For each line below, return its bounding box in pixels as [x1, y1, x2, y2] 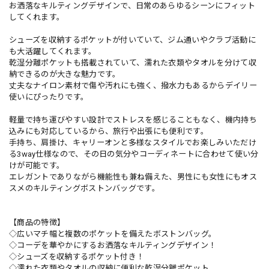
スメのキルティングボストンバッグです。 [9, 183, 160, 193]
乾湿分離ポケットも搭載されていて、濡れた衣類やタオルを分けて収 [9, 58, 256, 67]
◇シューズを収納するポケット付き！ [9, 252, 145, 261]
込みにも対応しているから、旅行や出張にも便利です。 [9, 126, 209, 136]
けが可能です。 [9, 160, 65, 170]
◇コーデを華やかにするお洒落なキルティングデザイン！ [9, 240, 217, 250]
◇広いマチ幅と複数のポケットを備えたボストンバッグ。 [9, 229, 217, 238]
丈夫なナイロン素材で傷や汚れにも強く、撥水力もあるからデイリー [9, 80, 257, 90]
